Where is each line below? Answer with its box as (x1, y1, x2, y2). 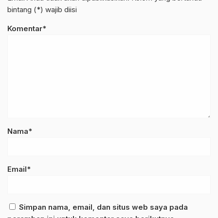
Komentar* (7, 24, 46, 34)
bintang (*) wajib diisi (7, 5, 77, 15)
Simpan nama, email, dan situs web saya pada (19, 202, 188, 212)
